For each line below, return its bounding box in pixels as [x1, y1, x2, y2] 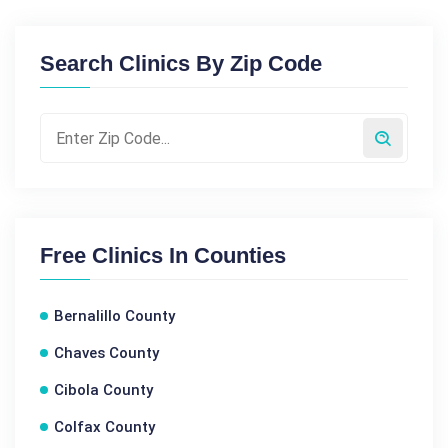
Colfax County [54, 418, 155, 436]
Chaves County [54, 344, 159, 362]
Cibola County [54, 381, 153, 399]
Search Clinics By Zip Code [40, 51, 322, 76]
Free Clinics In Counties [40, 243, 286, 268]
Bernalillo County [54, 307, 175, 325]
